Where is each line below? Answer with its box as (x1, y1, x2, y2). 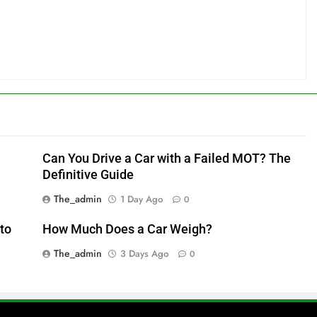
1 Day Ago (120, 192, 163, 206)
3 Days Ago (120, 247, 168, 260)
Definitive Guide (42, 168, 134, 182)
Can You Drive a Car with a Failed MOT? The (42, 151, 291, 166)
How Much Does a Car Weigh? (42, 222, 212, 236)
